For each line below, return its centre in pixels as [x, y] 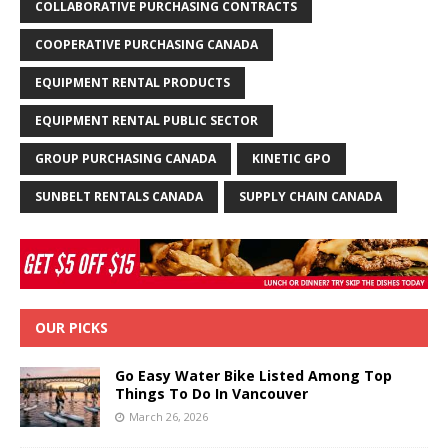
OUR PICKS [71, 328]
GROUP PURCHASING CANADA [125, 158]
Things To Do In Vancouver [211, 394]
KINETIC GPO [291, 158]
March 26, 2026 [168, 417]
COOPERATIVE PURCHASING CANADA [146, 44]
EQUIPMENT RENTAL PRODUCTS [132, 82]
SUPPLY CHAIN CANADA [310, 196]
